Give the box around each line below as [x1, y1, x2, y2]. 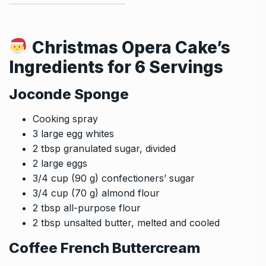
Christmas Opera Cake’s [31, 37, 230, 58]
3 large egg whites [33, 127, 114, 140]
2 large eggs [33, 157, 87, 169]
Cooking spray [33, 112, 98, 125]
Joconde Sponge [9, 85, 129, 103]
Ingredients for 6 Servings [9, 56, 223, 77]
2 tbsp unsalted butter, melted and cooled [33, 216, 220, 229]
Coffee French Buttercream [9, 239, 200, 256]
